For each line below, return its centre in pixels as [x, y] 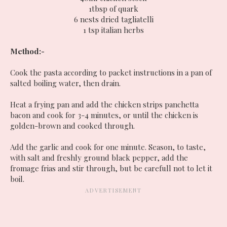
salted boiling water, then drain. [65, 83]
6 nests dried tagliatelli [113, 19]
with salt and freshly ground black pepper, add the [99, 157]
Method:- [28, 51]
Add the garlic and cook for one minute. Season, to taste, [108, 147]
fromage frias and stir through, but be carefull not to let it [111, 168]
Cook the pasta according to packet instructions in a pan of [111, 72]
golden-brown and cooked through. [72, 125]
